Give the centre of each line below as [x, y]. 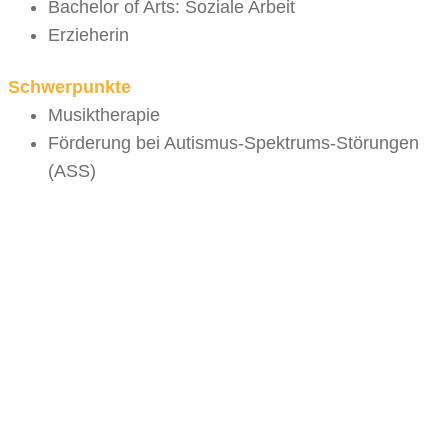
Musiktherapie [104, 115]
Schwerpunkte [69, 87]
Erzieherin [88, 35]
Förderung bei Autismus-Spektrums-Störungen [233, 143]
